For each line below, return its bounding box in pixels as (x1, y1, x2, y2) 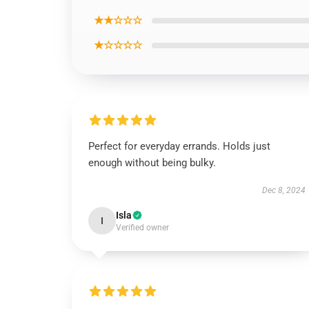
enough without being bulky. (88, 157, 216, 169)
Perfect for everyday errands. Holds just (88, 140, 270, 152)
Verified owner (116, 223, 169, 232)
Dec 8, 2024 (261, 186, 306, 195)
